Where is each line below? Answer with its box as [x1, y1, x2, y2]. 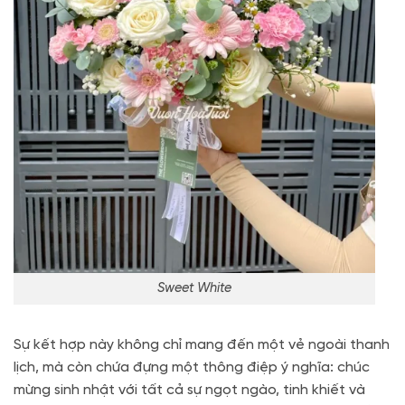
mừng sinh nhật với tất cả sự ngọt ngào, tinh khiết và [14, 381, 365, 398]
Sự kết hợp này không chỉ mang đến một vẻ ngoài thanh [14, 336, 390, 353]
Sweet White [157, 281, 231, 297]
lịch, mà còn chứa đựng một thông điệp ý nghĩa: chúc [14, 359, 370, 375]
